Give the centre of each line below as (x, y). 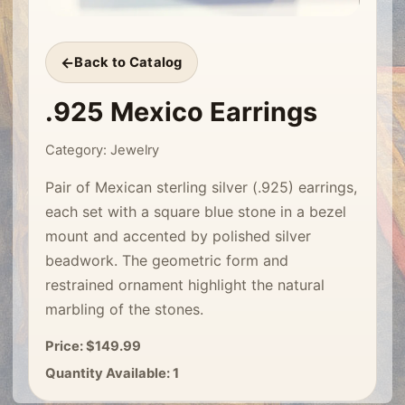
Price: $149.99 (93, 347)
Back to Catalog (128, 62)
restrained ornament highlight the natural (185, 285)
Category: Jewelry (102, 151)
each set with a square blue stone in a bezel (196, 212)
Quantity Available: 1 (112, 374)
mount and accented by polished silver (178, 236)
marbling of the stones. (124, 310)
